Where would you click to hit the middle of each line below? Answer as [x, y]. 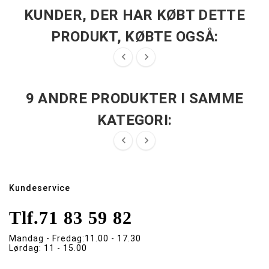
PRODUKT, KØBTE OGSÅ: [134, 37]
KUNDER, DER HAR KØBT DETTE [134, 15]
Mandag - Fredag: [47, 239]
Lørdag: [25, 248]
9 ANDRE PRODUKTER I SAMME [134, 99]
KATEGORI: [134, 120]
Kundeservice [40, 188]
